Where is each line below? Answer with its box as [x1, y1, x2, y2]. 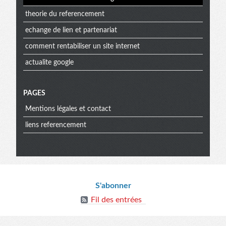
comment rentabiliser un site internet [25, 42, 140, 50]
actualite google [25, 59, 74, 66]
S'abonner [95, 182, 131, 190]
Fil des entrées [90, 196, 142, 204]
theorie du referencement [25, 10, 104, 18]
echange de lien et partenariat [25, 26, 117, 34]
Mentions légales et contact [25, 105, 111, 112]
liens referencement [25, 121, 86, 129]
